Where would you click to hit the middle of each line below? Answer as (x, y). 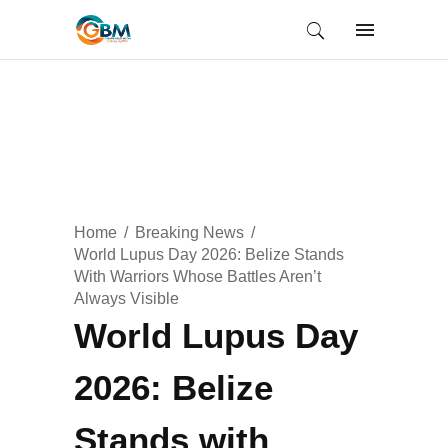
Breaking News (189, 232)
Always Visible (126, 298)
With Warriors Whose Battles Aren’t (197, 276)
